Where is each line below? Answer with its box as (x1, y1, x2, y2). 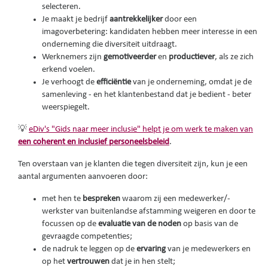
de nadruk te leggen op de (42, 245, 136, 254)
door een (165, 15, 197, 25)
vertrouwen (67, 257, 109, 267)
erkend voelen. (42, 65, 95, 75)
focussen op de (42, 220, 98, 229)
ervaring (136, 245, 167, 254)
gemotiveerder (103, 53, 158, 62)
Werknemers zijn (42, 53, 103, 62)
